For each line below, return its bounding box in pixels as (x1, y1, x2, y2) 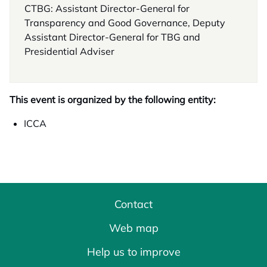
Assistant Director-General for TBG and (24, 31, 200, 43)
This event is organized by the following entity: (10, 94, 216, 105)
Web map (108, 221, 159, 235)
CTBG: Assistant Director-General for (24, 2, 190, 14)
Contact (114, 197, 153, 211)
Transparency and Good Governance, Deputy (24, 17, 225, 29)
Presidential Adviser (24, 45, 114, 57)
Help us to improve (86, 245, 181, 259)
